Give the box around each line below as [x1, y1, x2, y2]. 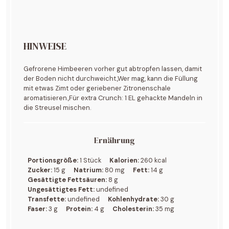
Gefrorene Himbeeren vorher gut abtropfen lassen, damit [24, 64, 202, 73]
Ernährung [94, 134, 135, 146]
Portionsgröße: [28, 156, 79, 165]
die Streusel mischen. [24, 103, 91, 112]
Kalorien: [109, 156, 140, 165]
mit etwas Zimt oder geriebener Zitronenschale [24, 83, 171, 93]
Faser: [28, 204, 48, 214]
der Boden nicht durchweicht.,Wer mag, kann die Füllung [24, 74, 198, 83]
